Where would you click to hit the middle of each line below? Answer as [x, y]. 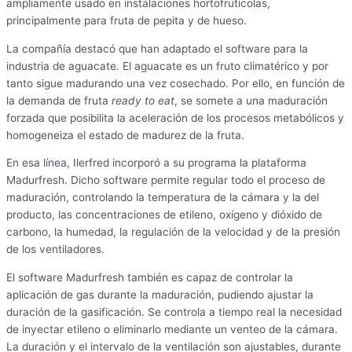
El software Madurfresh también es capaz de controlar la [150, 278]
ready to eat [143, 100]
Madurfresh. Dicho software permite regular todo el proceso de [166, 180]
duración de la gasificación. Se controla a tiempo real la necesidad [174, 312]
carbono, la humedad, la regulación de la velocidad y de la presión [173, 232]
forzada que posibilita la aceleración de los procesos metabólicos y [175, 117]
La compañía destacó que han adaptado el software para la [157, 48]
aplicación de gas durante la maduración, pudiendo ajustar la [160, 295]
